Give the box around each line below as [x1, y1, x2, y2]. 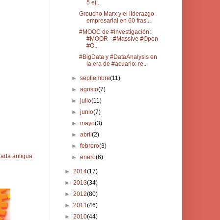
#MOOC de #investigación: [79, 28, 151, 35]
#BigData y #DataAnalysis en [79, 54, 157, 60]
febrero [80, 142, 100, 149]
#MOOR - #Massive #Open [86, 35, 158, 42]
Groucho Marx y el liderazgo [79, 10, 154, 17]
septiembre [80, 75, 110, 82]
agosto [80, 86, 99, 93]
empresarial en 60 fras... [86, 17, 151, 24]
